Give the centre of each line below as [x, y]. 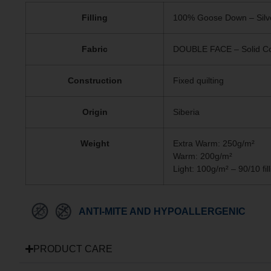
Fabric [95, 49]
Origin [95, 112]
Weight [95, 143]
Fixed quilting [198, 80]
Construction [95, 80]
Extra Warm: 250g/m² [214, 143]
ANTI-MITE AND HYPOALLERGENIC [162, 212]
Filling [95, 17]
